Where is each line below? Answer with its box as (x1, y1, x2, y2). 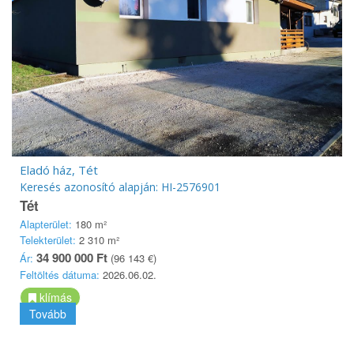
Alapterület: (20, 217, 72, 232)
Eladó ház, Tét (20, 162, 98, 179)
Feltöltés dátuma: (20, 267, 100, 283)
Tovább (29, 306, 66, 322)
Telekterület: (20, 232, 76, 248)
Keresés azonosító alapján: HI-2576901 (20, 179, 220, 195)
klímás (36, 289, 72, 306)
